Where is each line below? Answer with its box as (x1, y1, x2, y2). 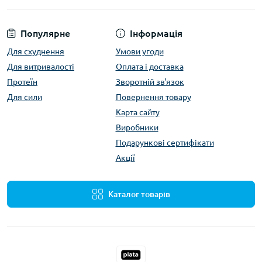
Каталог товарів (108, 189, 170, 199)
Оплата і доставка (115, 61, 184, 71)
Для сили (7, 92, 42, 102)
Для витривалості (7, 61, 74, 71)
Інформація (129, 27, 182, 39)
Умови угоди (115, 46, 164, 56)
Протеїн (7, 77, 37, 87)
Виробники (115, 122, 158, 132)
